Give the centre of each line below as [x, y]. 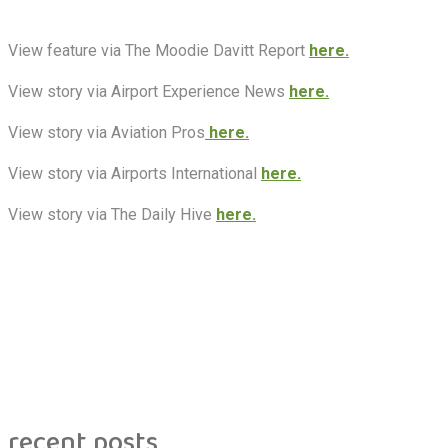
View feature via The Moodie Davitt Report [158, 50]
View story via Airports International [134, 173]
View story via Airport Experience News [148, 91]
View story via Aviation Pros [106, 132]
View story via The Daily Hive [112, 214]
